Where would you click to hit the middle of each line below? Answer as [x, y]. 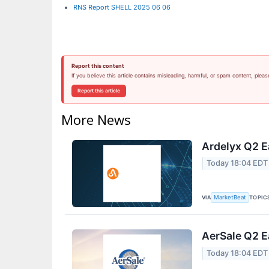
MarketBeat [230, 198]
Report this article [98, 90]
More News [96, 119]
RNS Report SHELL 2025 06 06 [122, 7]
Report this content [98, 65]
